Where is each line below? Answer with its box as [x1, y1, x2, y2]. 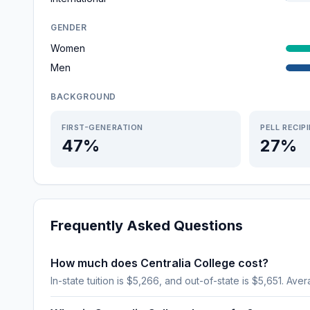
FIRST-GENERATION [62, 122, 143, 132]
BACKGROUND [51, 91, 116, 102]
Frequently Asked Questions [51, 217, 243, 234]
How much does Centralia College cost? [51, 256, 268, 270]
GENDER [51, 22, 87, 33]
